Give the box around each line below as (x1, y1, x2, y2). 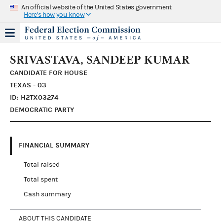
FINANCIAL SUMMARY (19, 141, 89, 149)
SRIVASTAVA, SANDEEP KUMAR (10, 52, 189, 67)
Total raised (23, 160, 60, 169)
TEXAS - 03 (10, 80, 46, 89)
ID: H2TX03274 (10, 93, 58, 102)
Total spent (23, 175, 58, 184)
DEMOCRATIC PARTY (10, 105, 74, 114)
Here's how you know (24, 10, 85, 19)
